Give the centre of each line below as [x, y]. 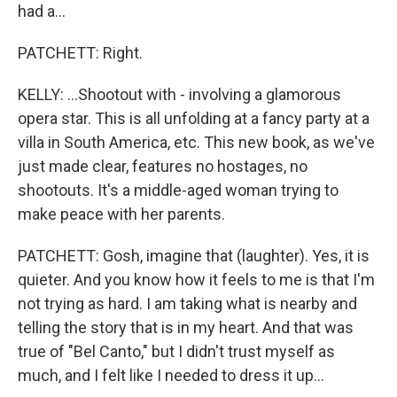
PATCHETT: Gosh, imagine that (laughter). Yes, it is [194, 256]
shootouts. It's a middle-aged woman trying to [178, 190]
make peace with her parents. [121, 214]
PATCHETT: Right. [80, 53]
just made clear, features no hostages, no [163, 166]
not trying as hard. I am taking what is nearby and [187, 304]
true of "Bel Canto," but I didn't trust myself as [176, 351]
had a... [42, 11]
